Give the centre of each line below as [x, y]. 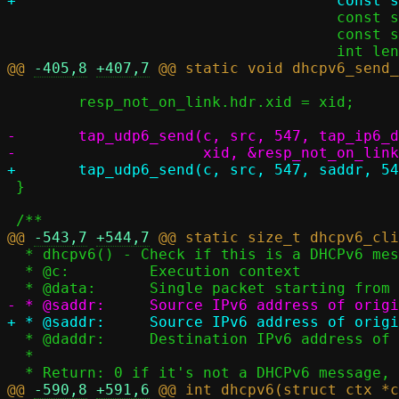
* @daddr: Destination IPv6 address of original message [16, 339]
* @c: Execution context [16, 271]
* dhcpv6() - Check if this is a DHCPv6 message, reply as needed [16, 254]
